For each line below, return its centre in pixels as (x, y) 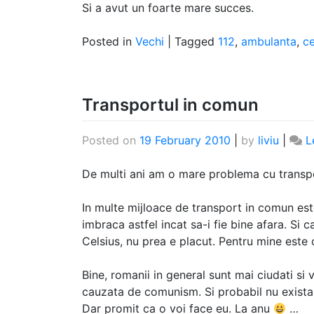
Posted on (111, 141)
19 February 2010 (185, 141)
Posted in (109, 42)
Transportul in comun (170, 105)
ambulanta (269, 42)
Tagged (196, 42)
